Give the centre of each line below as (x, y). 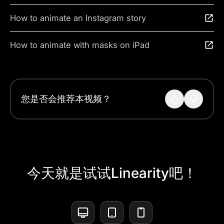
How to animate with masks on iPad (80, 45)
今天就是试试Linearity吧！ (112, 173)
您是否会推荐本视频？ (66, 99)
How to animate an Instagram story (78, 18)
